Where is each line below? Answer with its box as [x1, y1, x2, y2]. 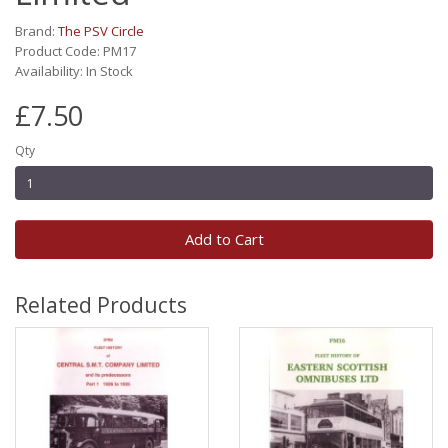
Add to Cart [184, 229, 264, 249]
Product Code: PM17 [15, 42, 136, 60]
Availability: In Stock [15, 62, 133, 80]
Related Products [15, 291, 187, 319]
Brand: [15, 22, 58, 40]
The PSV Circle [58, 22, 144, 40]
